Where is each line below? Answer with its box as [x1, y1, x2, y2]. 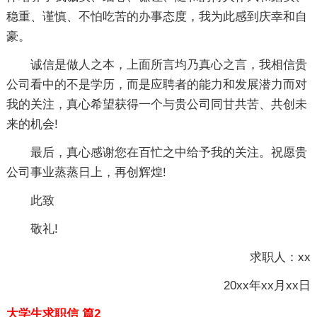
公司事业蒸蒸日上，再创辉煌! [6, 166, 166, 179]
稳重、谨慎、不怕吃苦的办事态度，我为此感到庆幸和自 [6, 10, 307, 23]
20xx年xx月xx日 [200, 279, 311, 292]
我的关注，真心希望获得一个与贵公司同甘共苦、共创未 [6, 98, 307, 111]
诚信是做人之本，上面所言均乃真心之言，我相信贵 [30, 58, 307, 71]
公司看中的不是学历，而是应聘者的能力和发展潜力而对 [6, 78, 307, 91]
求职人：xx [226, 250, 311, 264]
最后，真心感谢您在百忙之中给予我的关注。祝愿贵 [30, 146, 307, 159]
